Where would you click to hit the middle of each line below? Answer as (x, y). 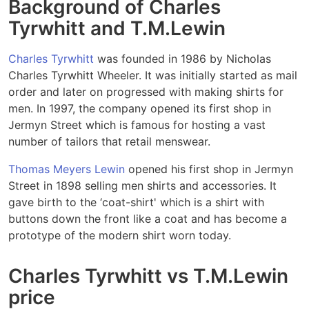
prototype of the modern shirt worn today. (120, 235)
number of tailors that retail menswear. (109, 141)
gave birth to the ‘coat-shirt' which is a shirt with (136, 202)
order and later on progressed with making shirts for (146, 91)
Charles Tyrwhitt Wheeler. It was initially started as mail (153, 75)
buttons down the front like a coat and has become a (148, 218)
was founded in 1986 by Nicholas (182, 58)
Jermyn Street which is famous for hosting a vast (137, 124)
